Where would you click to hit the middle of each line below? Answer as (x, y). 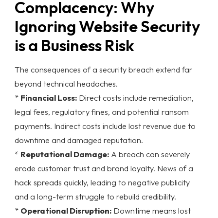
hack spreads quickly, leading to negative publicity (102, 182)
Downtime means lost (151, 210)
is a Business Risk (74, 45)
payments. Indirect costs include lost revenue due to (105, 126)
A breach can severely (149, 154)
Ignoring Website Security (107, 26)
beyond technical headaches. (66, 83)
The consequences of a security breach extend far (104, 69)
